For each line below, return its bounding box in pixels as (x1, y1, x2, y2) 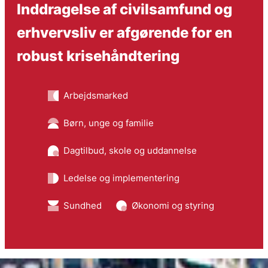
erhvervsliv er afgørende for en (16, 23, 232, 41)
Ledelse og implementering (63, 172, 179, 184)
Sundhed (63, 199, 102, 211)
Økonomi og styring (131, 199, 214, 211)
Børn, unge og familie (63, 117, 154, 129)
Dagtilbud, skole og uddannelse (63, 144, 197, 156)
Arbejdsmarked (63, 89, 128, 101)
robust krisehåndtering (16, 46, 179, 65)
